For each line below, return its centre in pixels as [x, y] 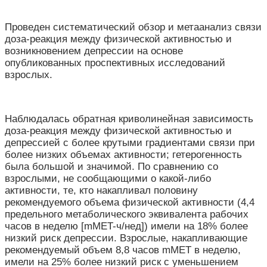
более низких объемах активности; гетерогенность [123, 155]
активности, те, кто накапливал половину [101, 191]
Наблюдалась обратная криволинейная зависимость [129, 119]
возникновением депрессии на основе [94, 51]
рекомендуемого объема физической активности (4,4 [130, 203]
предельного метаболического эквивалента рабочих [127, 215]
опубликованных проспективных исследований [115, 63]
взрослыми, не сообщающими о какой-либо [108, 179]
